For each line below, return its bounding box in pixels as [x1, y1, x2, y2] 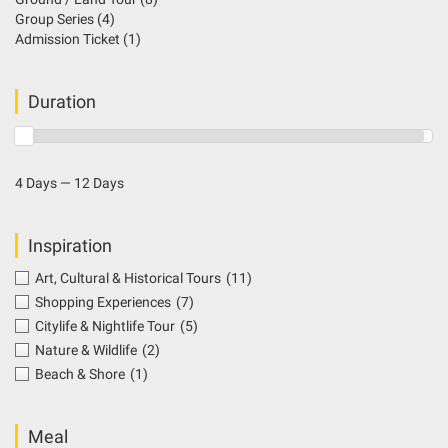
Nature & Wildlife [35, 342, 137, 359]
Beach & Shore [35, 366, 125, 383]
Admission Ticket [15, 31, 123, 48]
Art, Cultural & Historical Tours [35, 270, 221, 287]
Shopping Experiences [35, 294, 171, 311]
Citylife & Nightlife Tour [35, 318, 175, 335]
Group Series [15, 11, 97, 28]
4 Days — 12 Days [15, 175, 124, 192]
